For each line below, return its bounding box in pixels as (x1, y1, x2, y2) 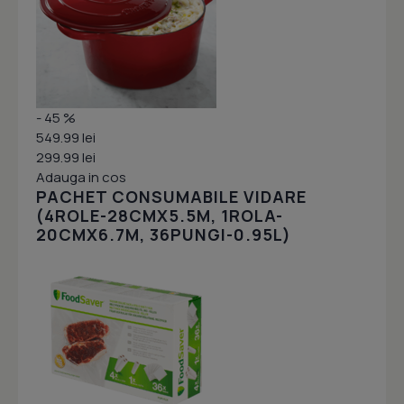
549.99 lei (36, 128, 96, 148)
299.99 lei (36, 148, 96, 168)
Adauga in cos (36, 168, 126, 188)
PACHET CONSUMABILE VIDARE (36, 186, 307, 208)
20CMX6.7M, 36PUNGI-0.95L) (36, 224, 291, 246)
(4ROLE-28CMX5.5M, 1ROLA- (36, 205, 283, 227)
